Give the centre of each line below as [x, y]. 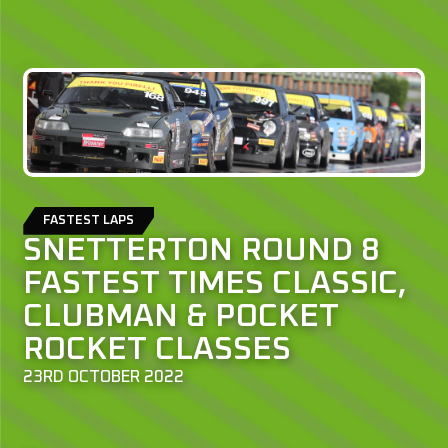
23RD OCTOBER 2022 [104, 377]
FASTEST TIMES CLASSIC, [215, 283]
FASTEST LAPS [89, 220]
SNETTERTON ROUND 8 [202, 250]
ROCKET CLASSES [157, 349]
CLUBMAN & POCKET [181, 316]
